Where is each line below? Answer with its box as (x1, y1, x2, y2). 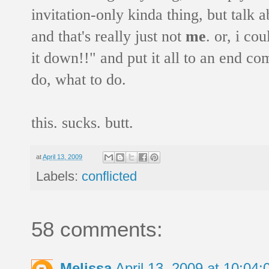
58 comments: (31, 217, 163, 241)
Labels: (36, 169, 82, 184)
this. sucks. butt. (31, 113, 133, 131)
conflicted (82, 169, 137, 184)
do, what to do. (31, 70, 126, 88)
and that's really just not (31, 26, 186, 45)
